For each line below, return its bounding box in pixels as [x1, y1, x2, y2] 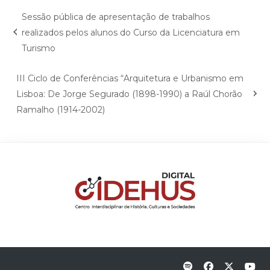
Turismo [22, 43, 56, 54]
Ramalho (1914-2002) [16, 104, 105, 116]
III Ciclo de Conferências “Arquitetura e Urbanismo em [16, 73, 244, 84]
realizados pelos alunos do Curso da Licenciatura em [22, 27, 240, 39]
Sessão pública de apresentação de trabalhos [22, 11, 210, 23]
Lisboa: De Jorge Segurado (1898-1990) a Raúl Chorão [16, 89, 243, 100]
